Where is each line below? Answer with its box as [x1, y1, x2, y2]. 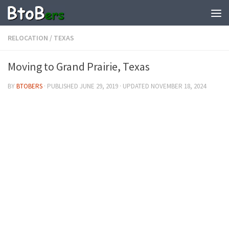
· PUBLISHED [44, 82, 80, 90]
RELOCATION [8, 33, 48, 42]
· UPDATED [118, 82, 151, 90]
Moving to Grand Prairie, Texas [8, 59, 150, 74]
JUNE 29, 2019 [80, 82, 118, 90]
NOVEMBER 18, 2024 [151, 82, 206, 90]
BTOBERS [16, 82, 42, 90]
